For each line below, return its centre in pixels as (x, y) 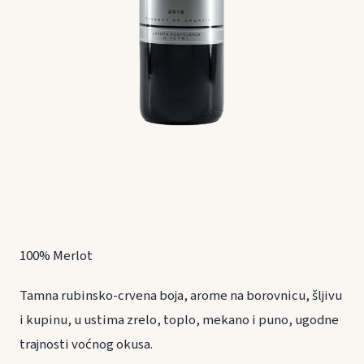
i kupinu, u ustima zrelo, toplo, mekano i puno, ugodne (179, 321)
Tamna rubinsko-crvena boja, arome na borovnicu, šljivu (181, 296)
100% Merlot (56, 256)
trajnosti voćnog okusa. (86, 345)
